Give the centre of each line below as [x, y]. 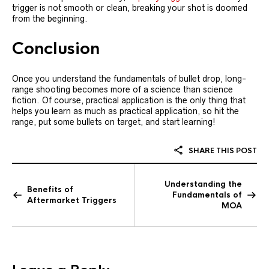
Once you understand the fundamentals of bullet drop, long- [129, 79]
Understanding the [203, 184]
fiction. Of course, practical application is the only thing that [129, 100]
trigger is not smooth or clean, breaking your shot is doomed [130, 8]
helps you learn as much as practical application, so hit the [125, 111]
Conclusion [56, 49]
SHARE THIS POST [222, 151]
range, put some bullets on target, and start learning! [114, 122]
